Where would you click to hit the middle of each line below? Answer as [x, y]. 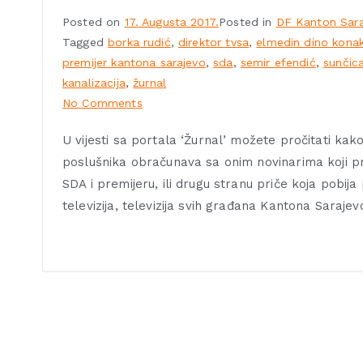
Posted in [248, 22]
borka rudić [139, 43]
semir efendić [278, 63]
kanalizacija [94, 83]
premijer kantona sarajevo [134, 63]
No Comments [102, 103]
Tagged [85, 43]
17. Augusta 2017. [172, 22]
